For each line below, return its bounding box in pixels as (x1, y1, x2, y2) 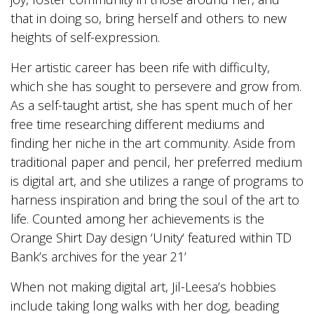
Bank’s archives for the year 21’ (11, 247, 186, 265)
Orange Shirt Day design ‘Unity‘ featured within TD (11, 228, 292, 246)
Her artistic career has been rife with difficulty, (11, 58, 270, 76)
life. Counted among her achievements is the (11, 210, 264, 227)
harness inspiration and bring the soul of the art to (11, 191, 299, 208)
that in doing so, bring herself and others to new (11, 9, 287, 27)
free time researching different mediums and (11, 115, 265, 132)
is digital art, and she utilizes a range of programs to (11, 172, 303, 189)
